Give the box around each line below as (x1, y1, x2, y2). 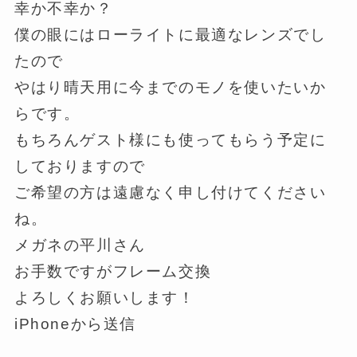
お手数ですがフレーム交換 (14, 263, 212, 280)
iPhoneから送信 (14, 316, 137, 333)
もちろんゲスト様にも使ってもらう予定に (14, 131, 327, 149)
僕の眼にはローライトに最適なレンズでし (14, 26, 327, 44)
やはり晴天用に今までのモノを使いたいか (14, 79, 327, 96)
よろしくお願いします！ (14, 289, 195, 307)
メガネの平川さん (14, 237, 146, 254)
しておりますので (14, 158, 146, 175)
